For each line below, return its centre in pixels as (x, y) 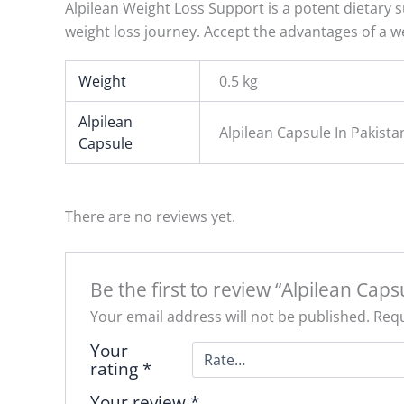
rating (116, 368)
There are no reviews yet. (150, 217)
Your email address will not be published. (230, 316)
